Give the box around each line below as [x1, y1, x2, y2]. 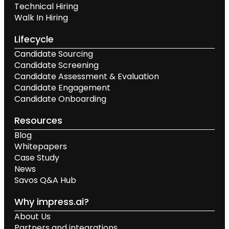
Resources [14, 114, 62, 127]
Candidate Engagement [14, 82, 110, 94]
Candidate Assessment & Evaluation [14, 71, 159, 83]
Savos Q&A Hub [14, 174, 76, 187]
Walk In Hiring [14, 12, 70, 24]
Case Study [14, 152, 59, 164]
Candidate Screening [14, 59, 99, 72]
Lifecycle [14, 33, 54, 46]
